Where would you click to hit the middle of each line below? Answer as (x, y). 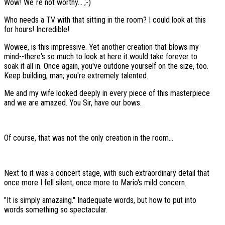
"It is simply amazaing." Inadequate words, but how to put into (100, 200)
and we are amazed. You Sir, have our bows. (73, 103)
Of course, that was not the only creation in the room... (90, 138)
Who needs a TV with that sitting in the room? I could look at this (105, 20)
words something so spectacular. (57, 210)
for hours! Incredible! (37, 30)
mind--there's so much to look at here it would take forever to (101, 57)
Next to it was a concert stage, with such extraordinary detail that (107, 173)
